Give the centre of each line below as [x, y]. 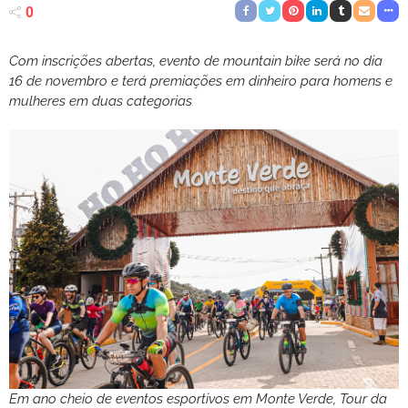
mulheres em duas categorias [101, 101]
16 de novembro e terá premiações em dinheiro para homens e [201, 81]
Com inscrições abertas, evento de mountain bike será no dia [196, 61]
